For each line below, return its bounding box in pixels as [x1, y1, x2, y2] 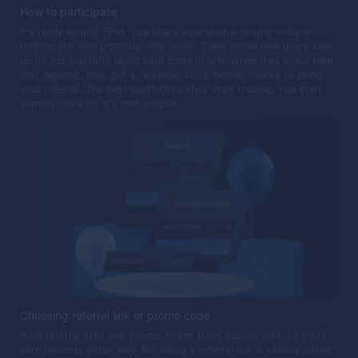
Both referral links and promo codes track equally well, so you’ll [20, 329, 326, 342]
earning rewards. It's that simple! [20, 97, 177, 109]
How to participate [20, 4, 117, 18]
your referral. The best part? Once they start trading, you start [20, 82, 322, 95]
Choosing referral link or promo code [20, 308, 210, 323]
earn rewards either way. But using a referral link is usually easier [20, 344, 332, 356]
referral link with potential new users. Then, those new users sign [20, 39, 332, 52]
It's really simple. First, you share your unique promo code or [20, 25, 313, 38]
